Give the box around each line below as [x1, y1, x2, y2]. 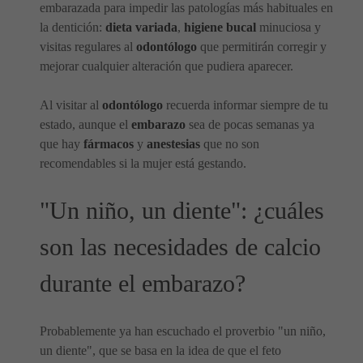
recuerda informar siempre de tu [163, 98, 328, 113]
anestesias [147, 137, 200, 152]
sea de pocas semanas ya [186, 117, 314, 132]
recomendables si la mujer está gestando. [40, 156, 246, 171]
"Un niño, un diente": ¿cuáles [40, 197, 324, 225]
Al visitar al [40, 98, 102, 113]
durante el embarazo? [40, 270, 246, 298]
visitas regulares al [40, 40, 136, 54]
